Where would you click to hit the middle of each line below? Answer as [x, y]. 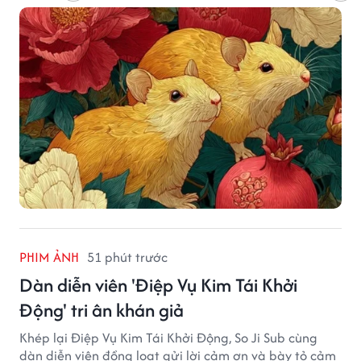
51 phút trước [127, 257]
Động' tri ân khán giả [102, 310]
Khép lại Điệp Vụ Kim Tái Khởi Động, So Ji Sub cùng [168, 338]
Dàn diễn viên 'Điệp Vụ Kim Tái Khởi [158, 285]
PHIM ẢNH [49, 257]
